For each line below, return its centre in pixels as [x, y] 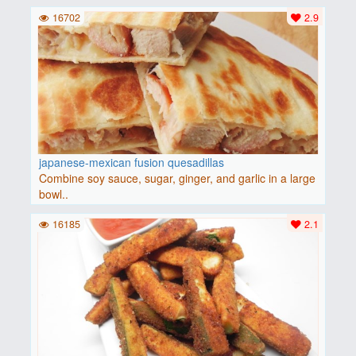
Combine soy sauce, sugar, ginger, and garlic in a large [177, 178]
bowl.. [53, 193]
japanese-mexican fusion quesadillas [131, 162]
